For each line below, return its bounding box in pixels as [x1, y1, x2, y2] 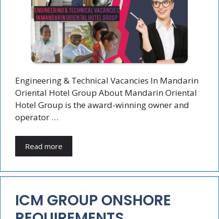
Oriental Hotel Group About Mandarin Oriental [15, 87, 197, 99]
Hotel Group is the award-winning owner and [15, 99, 189, 111]
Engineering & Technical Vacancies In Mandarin [15, 75, 198, 87]
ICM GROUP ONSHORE [15, 190, 171, 211]
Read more [25, 141, 63, 151]
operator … [15, 111, 58, 123]
